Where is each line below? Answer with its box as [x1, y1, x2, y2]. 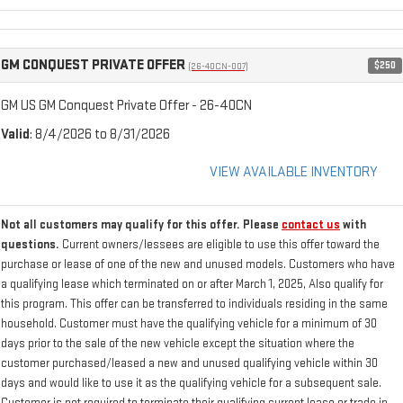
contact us [282, 218, 340, 233]
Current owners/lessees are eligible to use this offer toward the [62, 237, 380, 253]
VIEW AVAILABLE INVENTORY [210, 164, 378, 182]
